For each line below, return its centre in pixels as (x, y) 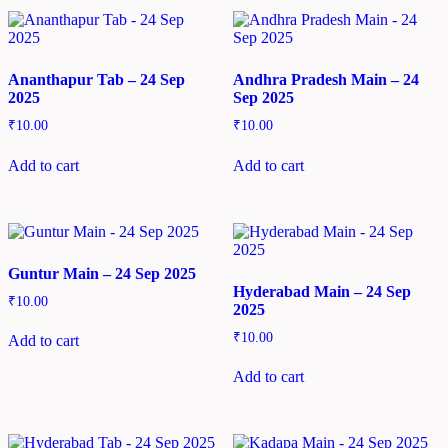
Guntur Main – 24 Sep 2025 (102, 273)
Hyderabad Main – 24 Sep (321, 291)
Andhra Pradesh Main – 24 (325, 79)
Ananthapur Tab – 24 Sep (96, 79)
